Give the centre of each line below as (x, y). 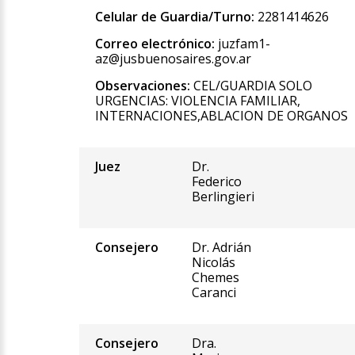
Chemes (215, 278)
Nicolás (213, 263)
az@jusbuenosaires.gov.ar (173, 59)
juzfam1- (242, 44)
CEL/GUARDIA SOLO (251, 86)
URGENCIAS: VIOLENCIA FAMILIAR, (197, 101)
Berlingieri (223, 197)
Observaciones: (142, 86)
